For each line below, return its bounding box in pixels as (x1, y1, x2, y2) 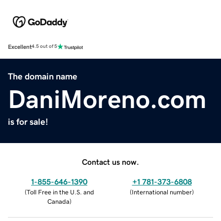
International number (132, 188, 192, 195)
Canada (47, 198, 70, 205)
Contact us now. (82, 157, 139, 166)
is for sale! (8, 117, 48, 126)
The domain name (8, 72, 77, 81)
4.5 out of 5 (32, 44, 57, 49)
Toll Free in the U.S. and (26, 188, 94, 195)
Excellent (8, 43, 32, 50)
